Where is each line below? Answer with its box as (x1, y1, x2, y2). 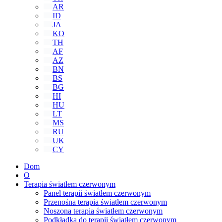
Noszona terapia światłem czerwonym (44, 207, 163, 215)
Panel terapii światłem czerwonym (44, 189, 151, 197)
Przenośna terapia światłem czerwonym (44, 198, 167, 206)
